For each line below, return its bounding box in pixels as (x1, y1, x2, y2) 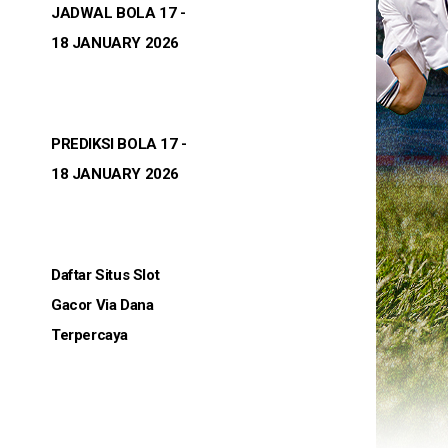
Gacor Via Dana (51, 296, 154, 315)
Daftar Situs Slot (51, 266, 160, 285)
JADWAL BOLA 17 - (51, 4, 186, 23)
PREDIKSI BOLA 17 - (51, 135, 187, 154)
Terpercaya (51, 326, 128, 345)
